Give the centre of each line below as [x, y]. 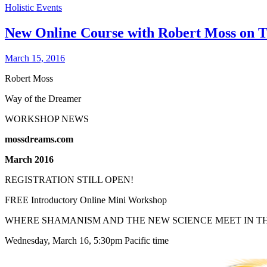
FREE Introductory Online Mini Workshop [86, 200]
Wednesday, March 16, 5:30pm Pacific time [87, 240]
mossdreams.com [39, 139]
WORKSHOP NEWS [47, 119]
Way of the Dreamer [43, 98]
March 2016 [29, 159]
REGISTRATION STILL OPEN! [69, 179]
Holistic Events [33, 7]
